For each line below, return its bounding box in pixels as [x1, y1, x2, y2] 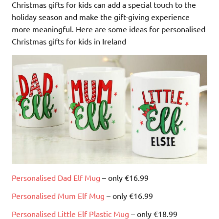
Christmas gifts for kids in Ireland [12, 36, 126, 46]
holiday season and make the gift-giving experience [12, 12, 190, 22]
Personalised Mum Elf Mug [12, 190, 105, 200]
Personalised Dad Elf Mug [12, 172, 100, 182]
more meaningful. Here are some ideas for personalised [12, 24, 205, 34]
